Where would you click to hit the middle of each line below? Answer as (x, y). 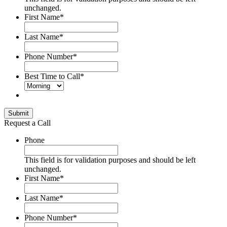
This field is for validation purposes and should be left (110, 160)
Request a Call (27, 123)
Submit (18, 113)
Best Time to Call (52, 77)
